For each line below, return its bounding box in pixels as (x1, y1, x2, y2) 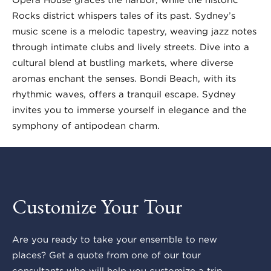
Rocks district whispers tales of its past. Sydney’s (12, 10, 235, 21)
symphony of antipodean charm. (12, 120, 160, 131)
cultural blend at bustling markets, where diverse (12, 57, 233, 68)
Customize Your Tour (12, 193, 183, 220)
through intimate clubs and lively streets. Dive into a (12, 41, 249, 53)
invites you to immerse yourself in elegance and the (12, 104, 247, 116)
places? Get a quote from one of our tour (12, 250, 201, 261)
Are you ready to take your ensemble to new (12, 234, 217, 246)
